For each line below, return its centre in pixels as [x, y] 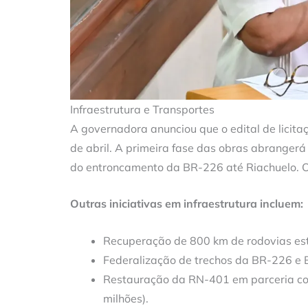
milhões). [126, 298]
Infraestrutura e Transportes [142, 109]
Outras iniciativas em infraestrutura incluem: [187, 204]
